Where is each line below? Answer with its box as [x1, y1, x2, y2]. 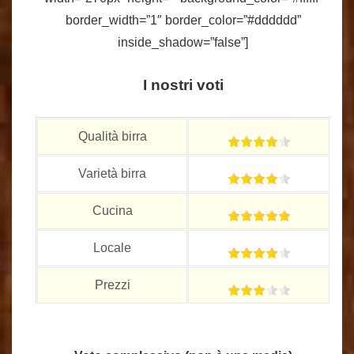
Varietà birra [78, 167, 146, 180]
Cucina [92, 204, 133, 217]
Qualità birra [77, 130, 147, 143]
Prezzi [94, 278, 130, 292]
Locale [93, 241, 131, 254]
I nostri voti [142, 77, 224, 93]
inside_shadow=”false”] [118, 36, 248, 49]
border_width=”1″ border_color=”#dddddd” [65, 13, 301, 27]
